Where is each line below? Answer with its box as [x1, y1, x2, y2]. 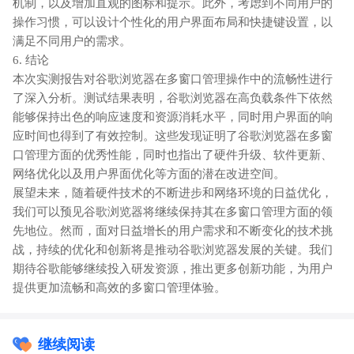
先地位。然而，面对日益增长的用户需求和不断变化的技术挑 [13, 224, 333, 237]
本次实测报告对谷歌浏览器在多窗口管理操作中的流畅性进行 [13, 72, 333, 85]
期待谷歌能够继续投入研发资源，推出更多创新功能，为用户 [13, 262, 333, 275]
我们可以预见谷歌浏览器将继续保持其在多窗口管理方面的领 [13, 205, 333, 218]
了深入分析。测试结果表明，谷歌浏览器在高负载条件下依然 [13, 91, 333, 104]
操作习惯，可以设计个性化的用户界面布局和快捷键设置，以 [13, 15, 333, 28]
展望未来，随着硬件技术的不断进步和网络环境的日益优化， [13, 186, 333, 199]
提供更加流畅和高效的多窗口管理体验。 [13, 281, 226, 294]
